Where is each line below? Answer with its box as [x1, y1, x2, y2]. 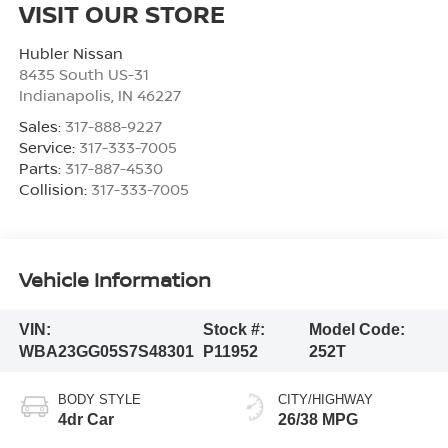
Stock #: [203, 320, 266, 338]
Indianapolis [18, 84, 111, 105]
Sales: [18, 115, 65, 136]
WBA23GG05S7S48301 [18, 342, 194, 360]
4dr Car [57, 410, 114, 428]
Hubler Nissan [18, 42, 123, 63]
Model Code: [309, 320, 406, 338]
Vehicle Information [18, 266, 211, 294]
